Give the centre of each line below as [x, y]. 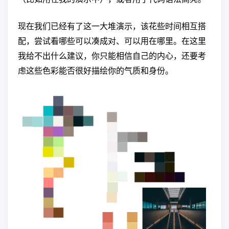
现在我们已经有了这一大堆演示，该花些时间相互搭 [112, 26]
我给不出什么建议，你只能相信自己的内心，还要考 [112, 55]
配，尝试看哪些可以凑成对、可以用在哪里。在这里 [112, 40]
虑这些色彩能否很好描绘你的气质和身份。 [96, 70]
